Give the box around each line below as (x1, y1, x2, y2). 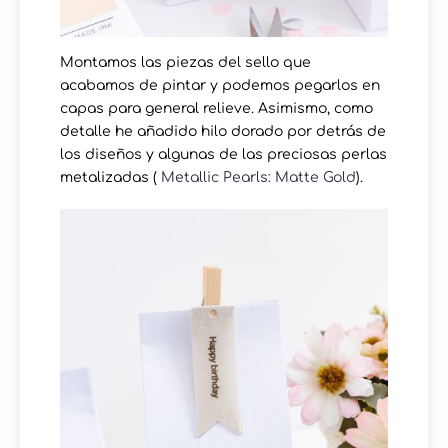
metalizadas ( (60, 169, 161, 185)
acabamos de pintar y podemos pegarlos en (60, 77, 380, 93)
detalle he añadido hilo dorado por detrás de (60, 123, 386, 139)
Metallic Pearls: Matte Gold (161, 169, 356, 185)
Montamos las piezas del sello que (60, 54, 311, 70)
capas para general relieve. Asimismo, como (60, 100, 373, 116)
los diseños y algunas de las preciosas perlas (60, 146, 387, 162)
